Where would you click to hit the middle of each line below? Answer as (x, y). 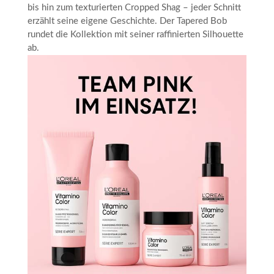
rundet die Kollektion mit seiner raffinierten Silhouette (135, 35)
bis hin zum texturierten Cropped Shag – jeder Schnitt (134, 8)
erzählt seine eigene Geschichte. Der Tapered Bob (127, 21)
